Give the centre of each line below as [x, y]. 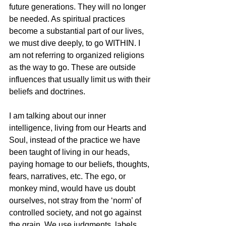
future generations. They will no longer [78, 7]
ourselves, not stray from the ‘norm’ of [76, 201]
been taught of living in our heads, [70, 152]
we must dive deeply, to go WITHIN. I [76, 43]
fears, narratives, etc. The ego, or [68, 177]
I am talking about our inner [59, 116]
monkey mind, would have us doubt [73, 189]
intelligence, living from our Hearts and [79, 128]
